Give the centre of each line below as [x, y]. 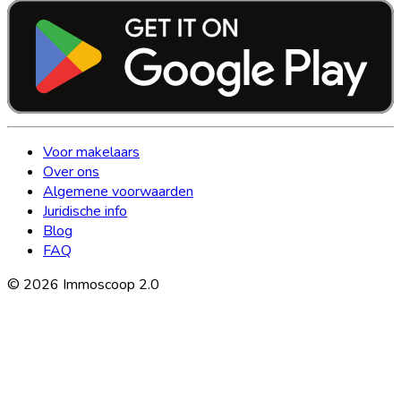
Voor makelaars [91, 152]
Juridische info [85, 211]
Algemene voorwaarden [118, 191]
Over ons [71, 171]
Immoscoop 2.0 [109, 284]
